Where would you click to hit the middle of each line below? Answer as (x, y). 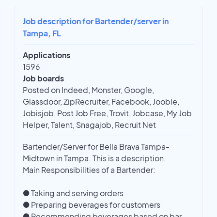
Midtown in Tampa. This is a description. (94, 158)
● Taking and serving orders (73, 193)
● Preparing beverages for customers (92, 205)
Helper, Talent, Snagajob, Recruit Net (89, 125)
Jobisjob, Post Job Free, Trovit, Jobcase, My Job (107, 113)
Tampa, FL (42, 33)
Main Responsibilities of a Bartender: (89, 170)
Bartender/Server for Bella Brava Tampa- (96, 147)
